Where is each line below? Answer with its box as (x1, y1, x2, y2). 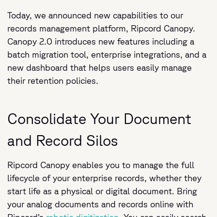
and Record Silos (7, 132, 118, 149)
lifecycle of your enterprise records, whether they (7, 173, 201, 183)
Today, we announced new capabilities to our (7, 10, 183, 20)
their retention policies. (7, 76, 98, 85)
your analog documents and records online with (7, 199, 193, 209)
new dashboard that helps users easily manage (7, 62, 192, 72)
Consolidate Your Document (7, 110, 191, 127)
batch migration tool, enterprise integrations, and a (7, 49, 206, 59)
